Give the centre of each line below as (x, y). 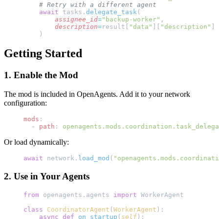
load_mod (94, 158)
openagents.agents (76, 195)
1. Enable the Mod (41, 75)
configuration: (25, 103)
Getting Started (43, 54)
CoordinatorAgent (76, 209)
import (125, 195)
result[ (115, 26)
